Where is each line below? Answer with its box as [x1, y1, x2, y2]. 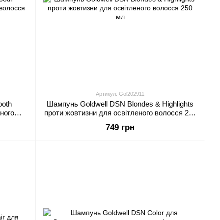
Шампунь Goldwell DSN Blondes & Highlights [47, 100, 193, 108]
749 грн [106, 123, 135, 132]
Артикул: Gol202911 [96, 91, 144, 97]
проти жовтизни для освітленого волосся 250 [44, 109, 196, 117]
